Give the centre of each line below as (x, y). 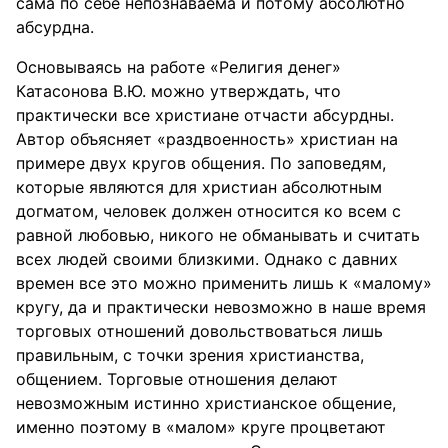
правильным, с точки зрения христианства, (190, 355)
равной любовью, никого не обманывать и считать (218, 235)
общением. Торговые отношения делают (177, 379)
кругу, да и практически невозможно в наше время (221, 307)
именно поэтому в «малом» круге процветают (201, 427)
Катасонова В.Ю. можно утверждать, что (178, 91)
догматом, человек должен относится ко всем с (208, 211)
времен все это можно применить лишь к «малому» (224, 283)
